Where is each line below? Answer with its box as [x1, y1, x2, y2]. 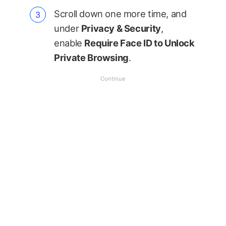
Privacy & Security [81, 22, 161, 34]
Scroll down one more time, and [54, 8, 187, 19]
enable [54, 37, 85, 48]
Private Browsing [54, 51, 129, 63]
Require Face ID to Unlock [84, 37, 195, 48]
